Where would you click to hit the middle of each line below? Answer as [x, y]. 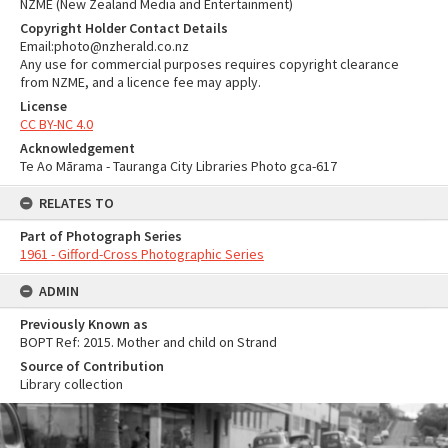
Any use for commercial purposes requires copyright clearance [209, 64]
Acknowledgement [77, 148]
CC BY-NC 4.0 [56, 124]
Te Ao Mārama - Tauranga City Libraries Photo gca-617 [178, 166]
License [43, 106]
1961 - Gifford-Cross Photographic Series [142, 254]
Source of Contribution [92, 366]
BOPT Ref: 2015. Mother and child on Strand [148, 342]
